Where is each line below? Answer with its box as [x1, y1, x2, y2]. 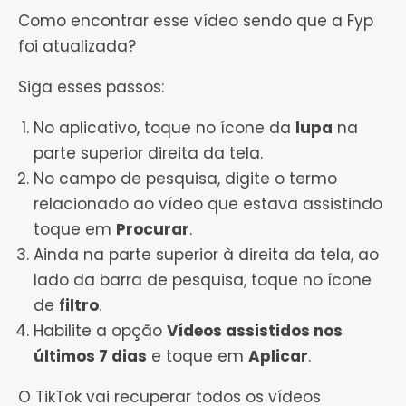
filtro [59, 295, 99, 317]
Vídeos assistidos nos [167, 320, 343, 343]
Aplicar [248, 345, 308, 368]
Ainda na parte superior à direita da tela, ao [34, 244, 379, 266]
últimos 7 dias [34, 345, 147, 368]
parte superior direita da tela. [34, 142, 263, 165]
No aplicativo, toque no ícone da [34, 117, 295, 140]
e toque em [147, 345, 248, 368]
